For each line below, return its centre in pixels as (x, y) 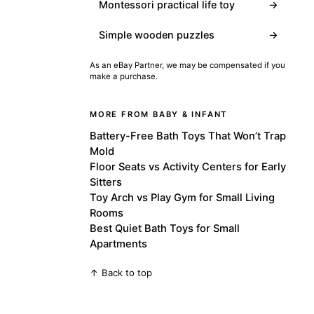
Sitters (106, 182)
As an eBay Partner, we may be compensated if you (187, 65)
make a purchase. (124, 76)
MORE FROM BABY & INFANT (159, 114)
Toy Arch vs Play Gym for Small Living (182, 197)
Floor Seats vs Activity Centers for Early (188, 166)
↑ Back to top (121, 272)
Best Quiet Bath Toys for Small (165, 228)
